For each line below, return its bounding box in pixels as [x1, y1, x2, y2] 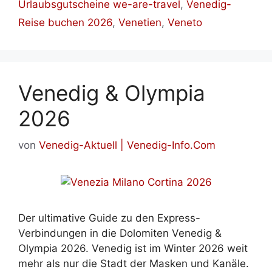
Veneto [168, 16, 202, 29]
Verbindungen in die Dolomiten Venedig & [18, 227, 222, 240]
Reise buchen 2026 [18, 16, 112, 29]
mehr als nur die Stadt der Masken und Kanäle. [18, 257, 249, 270]
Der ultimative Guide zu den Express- [18, 212, 200, 225]
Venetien [118, 16, 161, 29]
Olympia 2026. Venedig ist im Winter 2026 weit [18, 242, 248, 255]
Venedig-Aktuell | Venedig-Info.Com [39, 139, 216, 152]
